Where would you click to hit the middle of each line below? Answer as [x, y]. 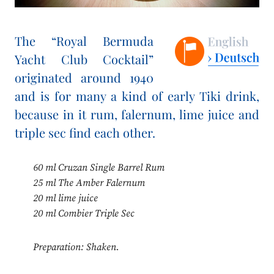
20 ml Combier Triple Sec [83, 214]
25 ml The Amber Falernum [89, 183]
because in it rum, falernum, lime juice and [137, 114]
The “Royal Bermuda [84, 41]
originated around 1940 [84, 78]
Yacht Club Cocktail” [84, 59]
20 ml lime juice [65, 198]
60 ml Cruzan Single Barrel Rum [98, 168]
